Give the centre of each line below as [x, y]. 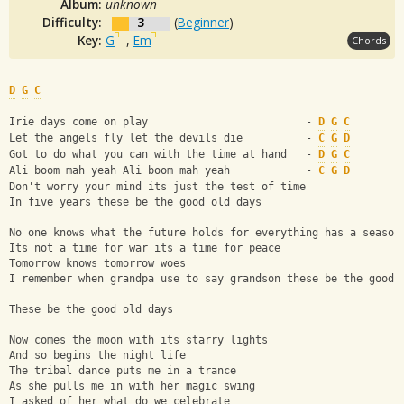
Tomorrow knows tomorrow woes [97, 264]
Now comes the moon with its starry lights [138, 340]
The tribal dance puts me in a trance [123, 371]
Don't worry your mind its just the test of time [157, 187]
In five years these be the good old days [135, 202]
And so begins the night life [97, 356]
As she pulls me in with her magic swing [132, 386]
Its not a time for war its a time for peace [145, 248]
